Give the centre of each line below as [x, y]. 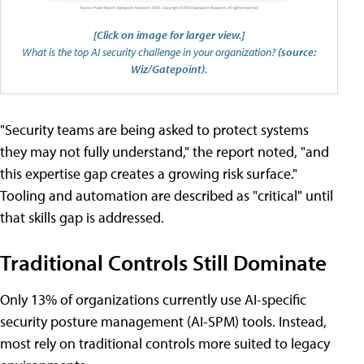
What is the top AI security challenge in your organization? [150, 52]
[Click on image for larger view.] [169, 35]
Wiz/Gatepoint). [169, 69]
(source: [297, 52]
